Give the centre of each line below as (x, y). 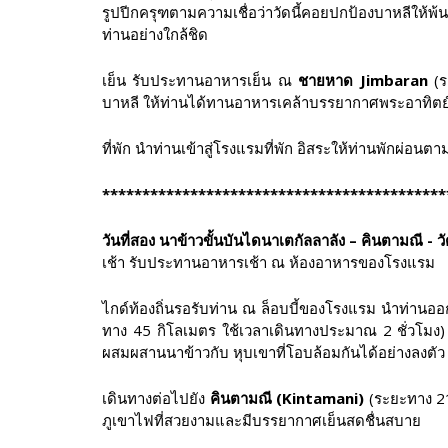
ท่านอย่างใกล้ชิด (155, 33)
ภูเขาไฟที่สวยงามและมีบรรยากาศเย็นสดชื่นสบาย (261, 419)
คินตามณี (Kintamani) (287, 397)
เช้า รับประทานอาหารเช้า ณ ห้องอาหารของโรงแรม (268, 261)
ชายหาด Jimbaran (363, 79)
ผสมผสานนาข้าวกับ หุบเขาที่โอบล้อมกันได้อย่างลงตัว (273, 351)
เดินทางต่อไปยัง (156, 397)
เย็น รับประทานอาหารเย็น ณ (200, 79)
